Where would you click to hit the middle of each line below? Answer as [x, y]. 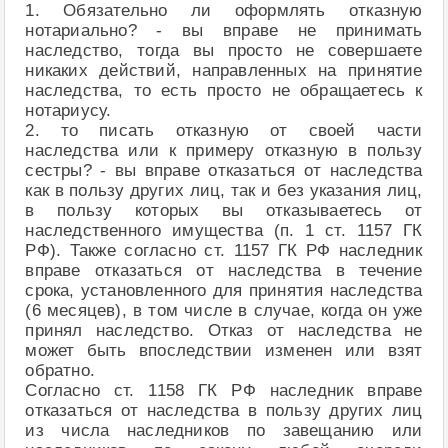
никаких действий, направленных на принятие [224, 71]
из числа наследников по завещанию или [224, 431]
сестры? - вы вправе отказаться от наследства [224, 171]
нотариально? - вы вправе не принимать [224, 31]
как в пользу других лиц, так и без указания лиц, [224, 191]
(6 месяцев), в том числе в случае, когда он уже [224, 311]
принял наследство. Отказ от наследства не [224, 331]
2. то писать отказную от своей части [224, 131]
